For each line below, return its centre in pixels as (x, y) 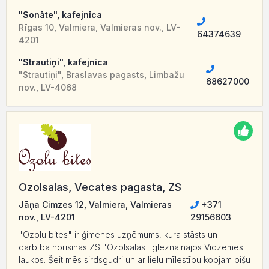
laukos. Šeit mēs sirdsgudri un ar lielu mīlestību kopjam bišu (134, 260)
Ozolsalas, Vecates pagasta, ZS (100, 187)
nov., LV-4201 (47, 217)
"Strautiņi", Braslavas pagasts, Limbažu (101, 75)
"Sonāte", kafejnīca (60, 15)
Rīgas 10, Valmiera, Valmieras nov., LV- (99, 28)
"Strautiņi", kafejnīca (63, 62)
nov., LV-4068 (48, 88)
